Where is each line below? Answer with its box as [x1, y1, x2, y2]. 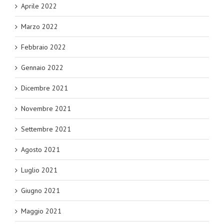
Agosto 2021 [21, 145, 60, 154]
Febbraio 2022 [21, 42, 66, 52]
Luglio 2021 [21, 165, 57, 175]
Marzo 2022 [21, 22, 58, 31]
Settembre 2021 [21, 124, 71, 134]
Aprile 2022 [21, 1, 57, 11]
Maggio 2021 [21, 206, 61, 216]
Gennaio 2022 [21, 63, 63, 72]
